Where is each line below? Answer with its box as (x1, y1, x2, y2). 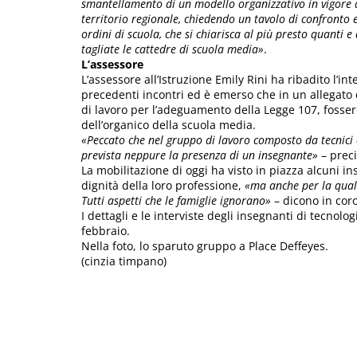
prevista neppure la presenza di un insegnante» (81, 147, 318, 163)
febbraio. (81, 222, 130, 238)
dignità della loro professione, (81, 177, 245, 193)
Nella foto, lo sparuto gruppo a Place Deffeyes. (81, 237, 328, 253)
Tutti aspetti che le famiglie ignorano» (81, 192, 271, 208)
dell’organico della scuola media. (81, 116, 256, 132)
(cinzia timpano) (81, 253, 167, 269)
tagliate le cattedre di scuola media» (81, 41, 264, 57)
